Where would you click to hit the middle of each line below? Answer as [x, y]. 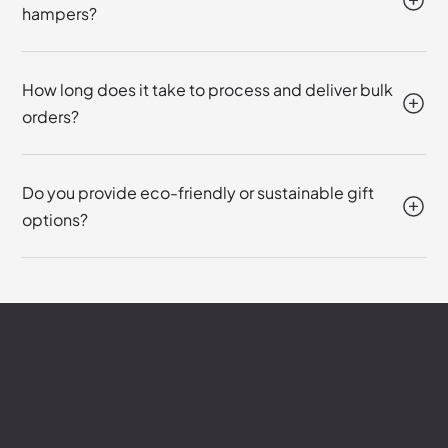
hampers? [60, 14]
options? [55, 220]
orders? [51, 117]
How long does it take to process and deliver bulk [208, 90]
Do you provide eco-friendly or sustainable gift [198, 193]
